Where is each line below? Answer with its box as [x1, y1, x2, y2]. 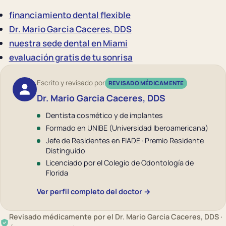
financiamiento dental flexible [9, 9, 131, 21]
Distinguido [45, 145, 85, 155]
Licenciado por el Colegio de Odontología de [45, 158, 194, 168]
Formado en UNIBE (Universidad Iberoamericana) [45, 123, 208, 133]
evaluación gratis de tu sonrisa [9, 51, 133, 64]
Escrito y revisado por [37, 78, 105, 88]
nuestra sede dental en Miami [9, 37, 128, 49]
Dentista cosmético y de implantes [45, 110, 163, 121]
